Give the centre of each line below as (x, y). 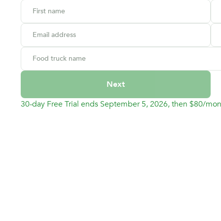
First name (49, 11)
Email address (55, 35)
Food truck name (59, 58)
